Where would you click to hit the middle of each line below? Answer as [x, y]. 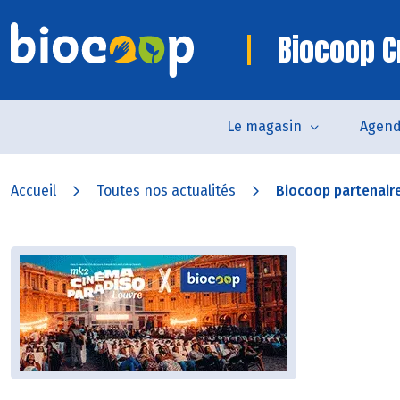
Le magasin [264, 126]
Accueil [33, 191]
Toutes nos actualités [166, 191]
